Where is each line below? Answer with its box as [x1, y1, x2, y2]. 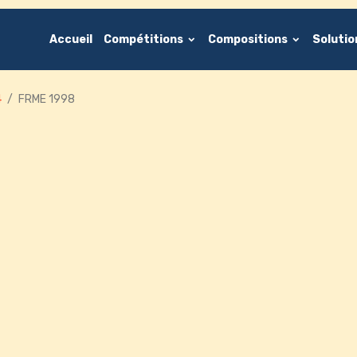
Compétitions [104, 33, 186, 46]
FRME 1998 [18, 92, 76, 106]
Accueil [49, 33, 92, 46]
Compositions [208, 33, 290, 46]
